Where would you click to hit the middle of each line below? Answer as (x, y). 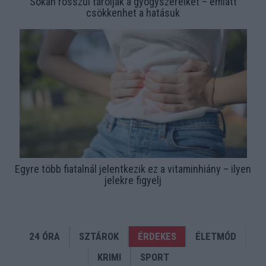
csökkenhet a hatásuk (133, 13)
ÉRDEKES (157, 237)
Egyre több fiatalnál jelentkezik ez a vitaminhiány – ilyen (133, 169)
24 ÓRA (45, 237)
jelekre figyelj (133, 180)
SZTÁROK (99, 237)
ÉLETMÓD (216, 237)
